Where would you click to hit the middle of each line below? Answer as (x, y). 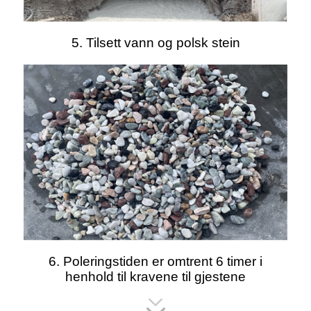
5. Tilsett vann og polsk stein (155, 42)
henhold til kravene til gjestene (155, 277)
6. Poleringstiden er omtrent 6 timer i (155, 262)
